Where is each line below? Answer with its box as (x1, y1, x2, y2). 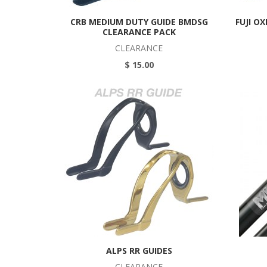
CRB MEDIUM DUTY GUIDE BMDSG (70, 16, 208, 27)
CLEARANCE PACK (102, 26, 176, 38)
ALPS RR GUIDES (105, 245, 172, 256)
